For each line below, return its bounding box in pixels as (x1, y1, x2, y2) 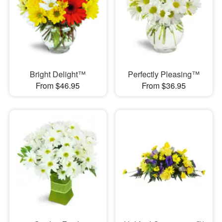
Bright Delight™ (30, 68, 86, 80)
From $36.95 (142, 80, 186, 92)
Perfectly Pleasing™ (128, 68, 200, 80)
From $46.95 (36, 80, 80, 92)
